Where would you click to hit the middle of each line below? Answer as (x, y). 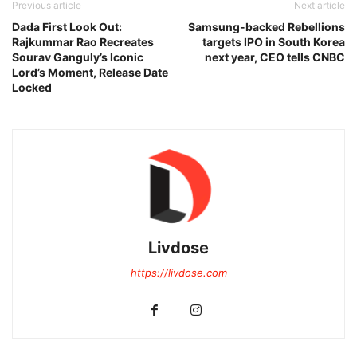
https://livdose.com (178, 273)
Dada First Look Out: (67, 27)
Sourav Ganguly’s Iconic (78, 57)
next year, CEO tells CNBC (275, 57)
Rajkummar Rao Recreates (83, 42)
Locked (32, 88)
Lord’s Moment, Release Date (90, 73)
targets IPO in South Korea (274, 42)
